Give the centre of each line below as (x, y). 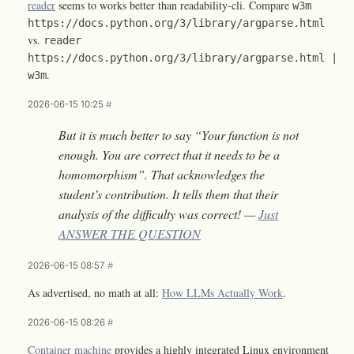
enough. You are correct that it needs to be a (169, 154)
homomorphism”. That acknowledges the (162, 174)
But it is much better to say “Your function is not (179, 134)
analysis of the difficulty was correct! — (158, 213)
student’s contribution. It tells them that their (168, 194)
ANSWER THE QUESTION (130, 233)
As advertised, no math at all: (95, 292)
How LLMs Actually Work (222, 292)
